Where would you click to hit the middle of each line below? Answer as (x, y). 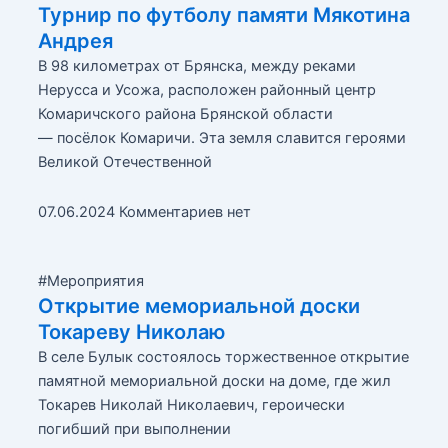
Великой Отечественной (124, 162)
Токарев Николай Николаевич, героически (191, 405)
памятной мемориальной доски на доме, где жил (214, 381)
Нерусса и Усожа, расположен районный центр (206, 90)
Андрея (75, 41)
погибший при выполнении (134, 429)
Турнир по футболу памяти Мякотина (223, 15)
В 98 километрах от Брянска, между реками (196, 66)
